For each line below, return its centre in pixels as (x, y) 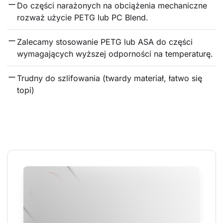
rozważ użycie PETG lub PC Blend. (83, 17)
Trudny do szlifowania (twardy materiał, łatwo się (111, 78)
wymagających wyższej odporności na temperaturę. (115, 54)
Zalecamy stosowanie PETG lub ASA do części (106, 42)
